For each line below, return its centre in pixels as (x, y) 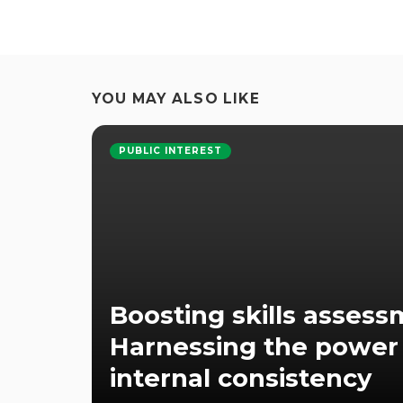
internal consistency (241, 378)
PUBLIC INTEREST (170, 150)
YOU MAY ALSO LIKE (176, 99)
